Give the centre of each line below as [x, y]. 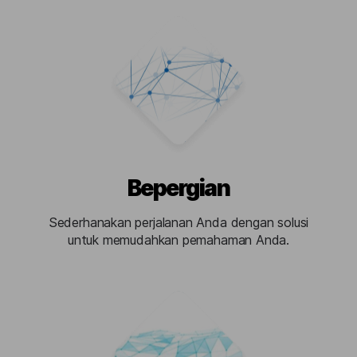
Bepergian [178, 188]
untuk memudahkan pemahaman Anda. [178, 240]
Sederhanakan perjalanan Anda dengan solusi [178, 222]
